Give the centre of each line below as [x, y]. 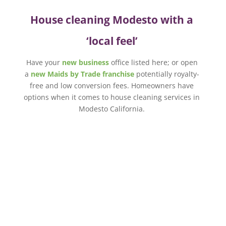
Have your [44, 63]
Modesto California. [112, 109]
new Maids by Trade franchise [82, 74]
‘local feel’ [112, 41]
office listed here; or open [153, 63]
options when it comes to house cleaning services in [112, 97]
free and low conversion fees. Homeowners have [112, 86]
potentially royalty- [166, 74]
